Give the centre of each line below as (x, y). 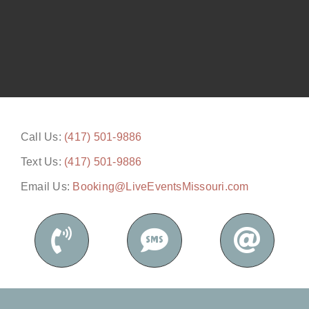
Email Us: (47, 187)
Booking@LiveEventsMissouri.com (161, 187)
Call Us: (42, 137)
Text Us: (42, 162)
